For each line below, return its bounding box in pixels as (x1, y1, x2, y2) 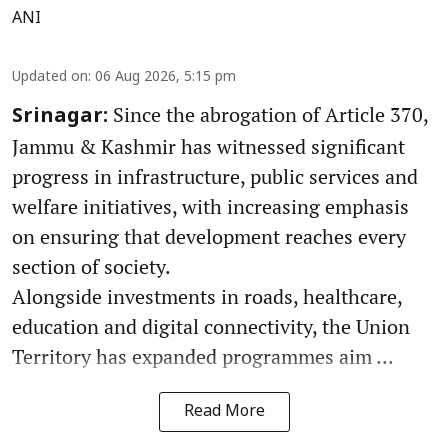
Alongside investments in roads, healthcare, (12, 282, 402, 310)
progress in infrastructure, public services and (12, 162, 418, 190)
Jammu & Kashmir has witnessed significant (12, 132, 405, 160)
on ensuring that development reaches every (12, 222, 406, 250)
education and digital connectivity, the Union (12, 312, 410, 340)
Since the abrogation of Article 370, (108, 100, 428, 128)
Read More (183, 401, 265, 422)
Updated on (12, 68, 88, 86)
